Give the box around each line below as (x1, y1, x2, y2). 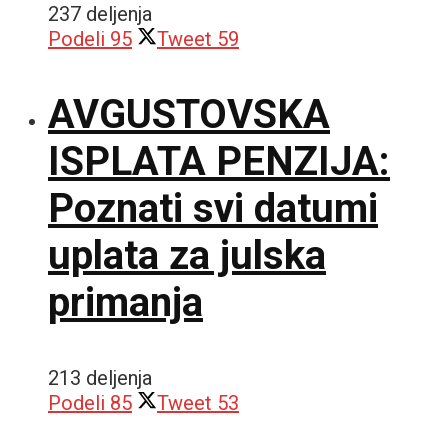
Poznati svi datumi (48, 184, 378, 232)
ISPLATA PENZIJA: (48, 137, 390, 185)
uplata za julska (48, 231, 326, 279)
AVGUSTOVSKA (48, 90, 330, 138)
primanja (48, 278, 203, 326)
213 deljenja (48, 365, 152, 390)
